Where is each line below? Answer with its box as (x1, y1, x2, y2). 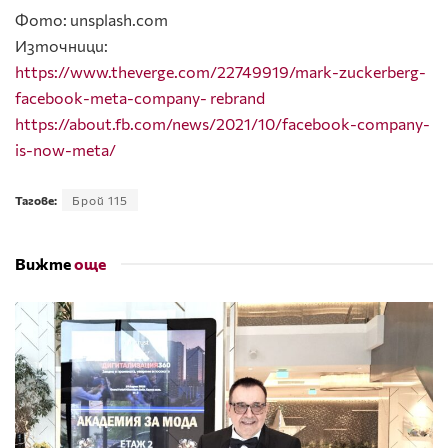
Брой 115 (72, 192, 128, 207)
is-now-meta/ (15, 139, 116, 159)
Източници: (15, 35, 108, 55)
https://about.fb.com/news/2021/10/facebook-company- (15, 113, 430, 133)
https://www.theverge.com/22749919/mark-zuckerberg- (15, 61, 426, 81)
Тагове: (15, 192, 57, 207)
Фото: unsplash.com (15, 9, 168, 29)
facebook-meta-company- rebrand (15, 87, 265, 107)
